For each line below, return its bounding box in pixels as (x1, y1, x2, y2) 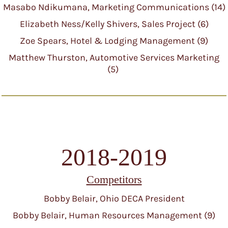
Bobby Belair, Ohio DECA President (43, 193, 185, 204)
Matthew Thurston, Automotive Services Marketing (9, 52, 219, 63)
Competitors (86, 173, 142, 186)
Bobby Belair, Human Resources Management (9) (13, 210, 215, 221)
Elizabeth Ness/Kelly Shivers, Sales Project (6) (19, 18, 209, 30)
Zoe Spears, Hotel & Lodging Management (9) (20, 35, 208, 46)
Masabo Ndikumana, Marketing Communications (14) (3, 2, 225, 13)
